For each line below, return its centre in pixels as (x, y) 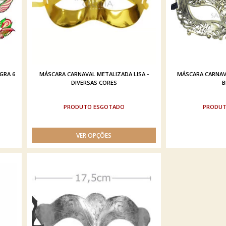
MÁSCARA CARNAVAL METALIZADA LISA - (94, 74)
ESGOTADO (109, 107)
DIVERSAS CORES (94, 82)
